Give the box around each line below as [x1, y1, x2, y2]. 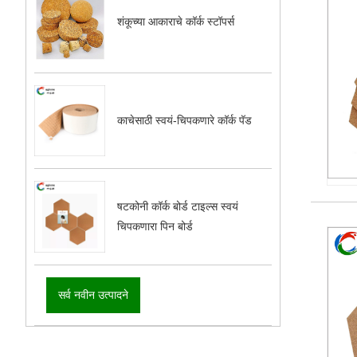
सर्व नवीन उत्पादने [57, 288, 128, 301]
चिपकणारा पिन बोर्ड [117, 220, 194, 233]
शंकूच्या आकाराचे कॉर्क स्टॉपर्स [117, 14, 235, 28]
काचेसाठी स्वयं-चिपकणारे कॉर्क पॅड [117, 114, 253, 127]
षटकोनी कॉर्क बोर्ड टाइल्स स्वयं [117, 200, 239, 214]
